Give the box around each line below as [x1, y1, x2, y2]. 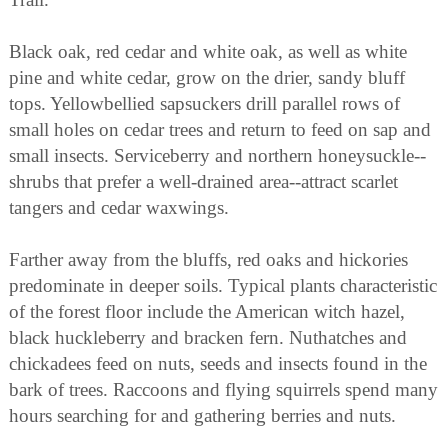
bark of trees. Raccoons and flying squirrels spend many [9, 379, 438, 401]
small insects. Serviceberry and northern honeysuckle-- [9, 145, 426, 167]
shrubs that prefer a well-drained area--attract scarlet [9, 171, 398, 193]
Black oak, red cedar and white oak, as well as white [9, 41, 407, 63]
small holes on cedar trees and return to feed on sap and [9, 119, 431, 141]
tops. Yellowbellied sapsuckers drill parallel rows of [9, 93, 400, 115]
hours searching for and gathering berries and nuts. [9, 405, 396, 427]
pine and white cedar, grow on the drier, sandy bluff [9, 67, 405, 89]
